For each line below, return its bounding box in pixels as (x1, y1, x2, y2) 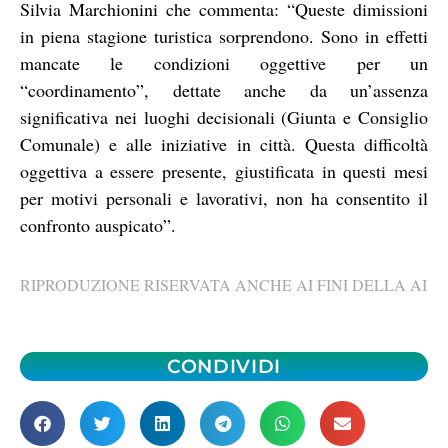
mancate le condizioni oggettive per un (20, 50, 428, 75)
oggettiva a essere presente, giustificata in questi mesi (20, 158, 428, 183)
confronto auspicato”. (20, 212, 176, 237)
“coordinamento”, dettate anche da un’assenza (20, 77, 428, 102)
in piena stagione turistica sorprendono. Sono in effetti (20, 23, 428, 48)
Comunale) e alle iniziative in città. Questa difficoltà (20, 131, 428, 156)
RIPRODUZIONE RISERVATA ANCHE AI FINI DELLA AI (20, 274, 427, 296)
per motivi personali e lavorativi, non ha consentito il (20, 185, 428, 210)
